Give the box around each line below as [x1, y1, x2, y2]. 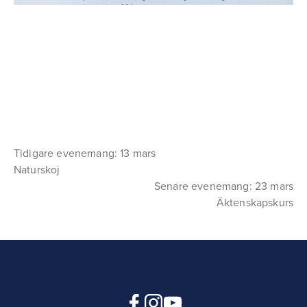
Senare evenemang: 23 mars [154, 177, 293, 193]
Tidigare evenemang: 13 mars [14, 145, 156, 160]
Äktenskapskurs [216, 194, 293, 210]
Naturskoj [14, 161, 60, 177]
